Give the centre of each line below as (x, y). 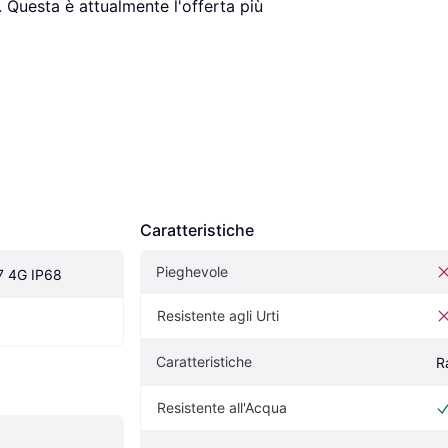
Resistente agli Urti (218, 315)
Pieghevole (192, 271)
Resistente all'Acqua (222, 407)
